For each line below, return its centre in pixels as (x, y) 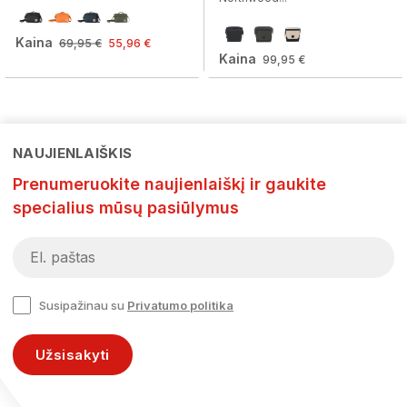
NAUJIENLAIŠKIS (73, 153)
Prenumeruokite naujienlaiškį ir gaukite (169, 184)
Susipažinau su (83, 305)
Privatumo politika (180, 305)
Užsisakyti (73, 355)
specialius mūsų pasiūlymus (126, 208)
